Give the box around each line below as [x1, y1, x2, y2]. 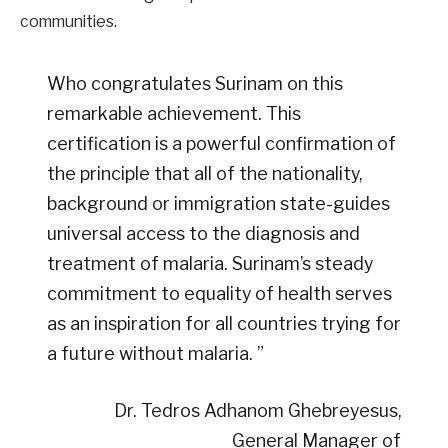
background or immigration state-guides [46, 192, 390, 214]
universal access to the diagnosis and [46, 222, 360, 244]
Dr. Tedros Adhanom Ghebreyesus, [114, 400, 402, 422]
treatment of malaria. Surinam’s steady [46, 252, 373, 274]
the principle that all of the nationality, [46, 162, 362, 184]
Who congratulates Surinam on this [46, 72, 343, 94]
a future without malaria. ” [46, 342, 264, 364]
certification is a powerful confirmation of [46, 132, 396, 154]
